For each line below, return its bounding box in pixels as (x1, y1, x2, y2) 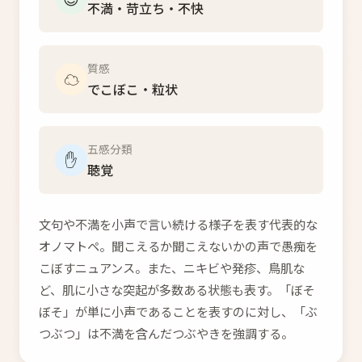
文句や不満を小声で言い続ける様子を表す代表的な (39, 215, 318, 233)
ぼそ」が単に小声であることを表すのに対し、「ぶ (39, 302, 318, 320)
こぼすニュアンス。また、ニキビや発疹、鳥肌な (39, 259, 305, 276)
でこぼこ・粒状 (87, 79, 178, 99)
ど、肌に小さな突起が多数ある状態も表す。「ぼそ (39, 280, 315, 298)
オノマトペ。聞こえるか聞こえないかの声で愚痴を (39, 237, 318, 255)
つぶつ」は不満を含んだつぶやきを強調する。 (39, 324, 293, 342)
